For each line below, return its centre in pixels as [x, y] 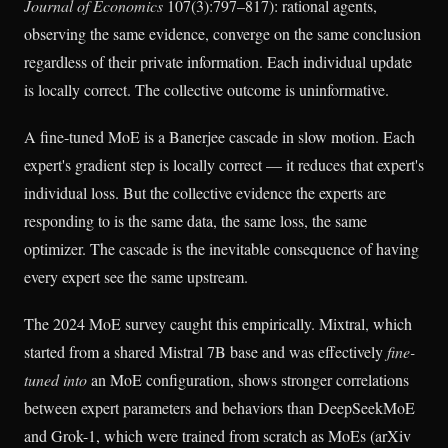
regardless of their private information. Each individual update [218, 61]
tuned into [55, 380]
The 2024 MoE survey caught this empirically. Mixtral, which [218, 324]
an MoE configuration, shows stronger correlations [248, 380]
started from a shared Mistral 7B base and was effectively [205, 352]
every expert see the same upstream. [136, 276]
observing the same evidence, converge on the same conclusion [222, 33]
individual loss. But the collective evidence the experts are [205, 192]
